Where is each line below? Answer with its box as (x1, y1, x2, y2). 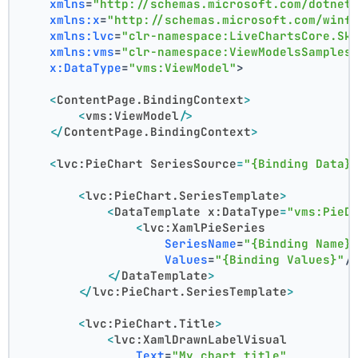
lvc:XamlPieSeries (143, 220, 266, 236)
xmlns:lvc (50, 28, 115, 44)
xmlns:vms (50, 44, 115, 60)
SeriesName (165, 236, 237, 252)
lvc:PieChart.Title (86, 316, 216, 332)
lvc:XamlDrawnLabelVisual (114, 332, 288, 348)
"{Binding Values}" (215, 252, 345, 268)
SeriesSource (150, 156, 237, 172)
